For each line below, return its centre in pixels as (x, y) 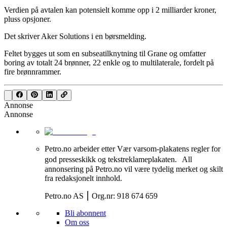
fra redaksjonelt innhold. (83, 178)
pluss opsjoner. (28, 19)
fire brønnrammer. (33, 71)
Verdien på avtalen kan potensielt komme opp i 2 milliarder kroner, (110, 10)
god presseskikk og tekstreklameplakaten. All (118, 160)
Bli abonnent (85, 213)
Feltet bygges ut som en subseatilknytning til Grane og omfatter (105, 53)
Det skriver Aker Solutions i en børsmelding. (75, 36)
